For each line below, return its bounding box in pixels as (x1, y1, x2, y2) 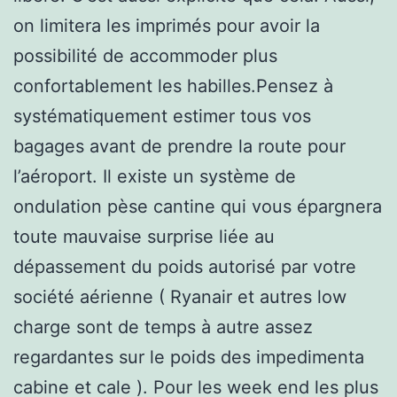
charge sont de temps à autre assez (13, 315, 313, 338)
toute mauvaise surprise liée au (13, 225, 275, 247)
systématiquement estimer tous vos (13, 105, 311, 127)
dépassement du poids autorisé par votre (13, 255, 356, 277)
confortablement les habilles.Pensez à (13, 74, 333, 97)
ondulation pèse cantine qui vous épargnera (13, 195, 382, 217)
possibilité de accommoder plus (13, 44, 277, 66)
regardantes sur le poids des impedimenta (13, 346, 364, 368)
